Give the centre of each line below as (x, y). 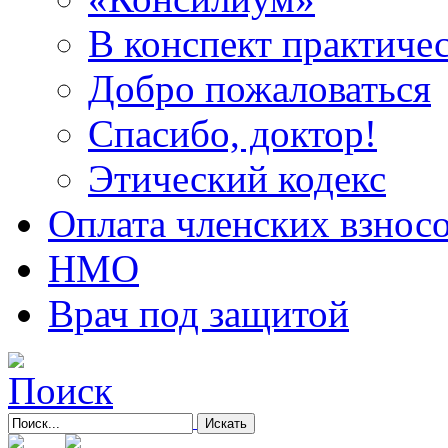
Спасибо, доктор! (232, 133)
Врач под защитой (198, 313)
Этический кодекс (237, 178)
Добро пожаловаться (259, 88)
